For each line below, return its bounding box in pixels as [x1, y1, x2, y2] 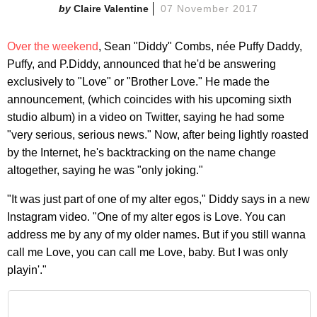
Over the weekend [7, 40, 98, 52]
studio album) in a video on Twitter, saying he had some [7, 110, 284, 123]
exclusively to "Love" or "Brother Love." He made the [7, 75, 270, 88]
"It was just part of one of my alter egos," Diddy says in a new [7, 192, 310, 205]
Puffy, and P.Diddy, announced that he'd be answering [7, 57, 276, 70]
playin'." [7, 263, 47, 276]
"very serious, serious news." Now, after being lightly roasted [7, 128, 309, 141]
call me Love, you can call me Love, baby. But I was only [7, 246, 288, 258]
